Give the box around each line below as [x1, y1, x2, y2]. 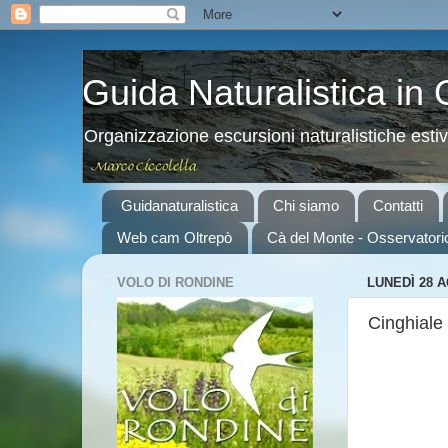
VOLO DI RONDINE [117, 275, 234, 291]
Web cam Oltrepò [117, 229, 232, 247]
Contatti [373, 197, 424, 215]
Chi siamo [272, 197, 339, 215]
